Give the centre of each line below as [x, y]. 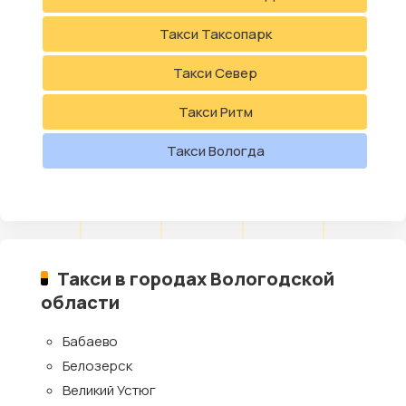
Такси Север [216, 72]
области [80, 302]
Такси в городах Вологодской [196, 278]
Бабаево [90, 341]
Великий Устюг [109, 390]
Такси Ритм [215, 111]
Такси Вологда [215, 150]
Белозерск [97, 366]
